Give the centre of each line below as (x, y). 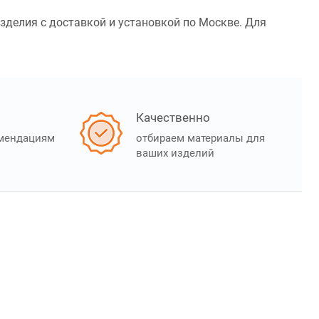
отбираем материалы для (200, 138)
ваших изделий (175, 153)
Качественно (173, 118)
